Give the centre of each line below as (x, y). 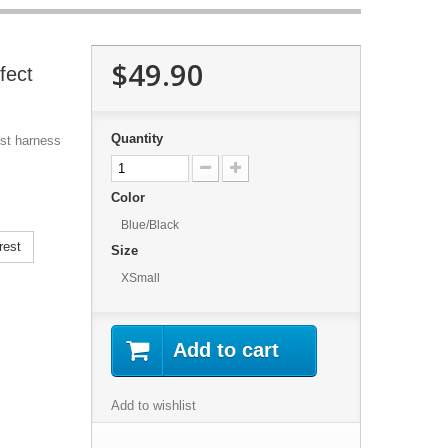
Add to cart (225, 350)
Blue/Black (149, 225)
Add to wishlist (153, 405)
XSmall (140, 278)
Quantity (136, 138)
